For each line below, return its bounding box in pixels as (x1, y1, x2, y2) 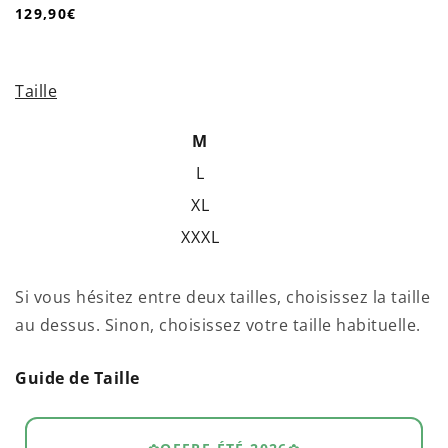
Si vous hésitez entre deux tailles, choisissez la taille (15, 285, 430, 308)
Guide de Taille (15, 366, 140, 389)
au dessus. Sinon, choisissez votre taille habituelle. (15, 313, 421, 336)
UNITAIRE (13, 56, 87, 79)
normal (14, 43, 68, 63)
